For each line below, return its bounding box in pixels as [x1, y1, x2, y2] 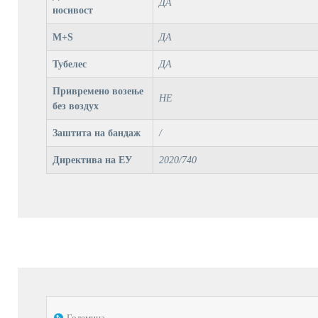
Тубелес [52, 58, 87, 70]
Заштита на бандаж [52, 127, 141, 138]
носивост [52, 4, 93, 16]
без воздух [52, 100, 99, 111]
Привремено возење [52, 85, 143, 97]
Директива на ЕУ [52, 154, 132, 165]
